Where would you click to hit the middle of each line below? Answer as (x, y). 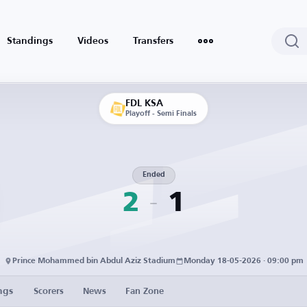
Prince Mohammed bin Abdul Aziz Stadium (94, 261)
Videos (93, 41)
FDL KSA (144, 103)
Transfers (153, 41)
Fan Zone (145, 291)
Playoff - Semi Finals (161, 114)
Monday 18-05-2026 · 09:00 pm (243, 261)
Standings (30, 41)
